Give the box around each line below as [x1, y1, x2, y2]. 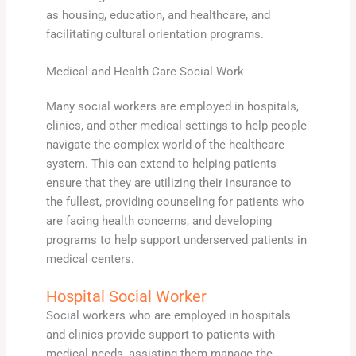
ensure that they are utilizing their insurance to [45, 175, 292, 190]
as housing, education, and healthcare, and [45, 7, 270, 22]
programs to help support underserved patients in [45, 232, 307, 247]
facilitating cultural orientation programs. [45, 26, 264, 41]
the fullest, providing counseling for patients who [45, 194, 304, 209]
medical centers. [45, 251, 134, 266]
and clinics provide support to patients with [45, 327, 275, 342]
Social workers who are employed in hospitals [45, 308, 291, 323]
